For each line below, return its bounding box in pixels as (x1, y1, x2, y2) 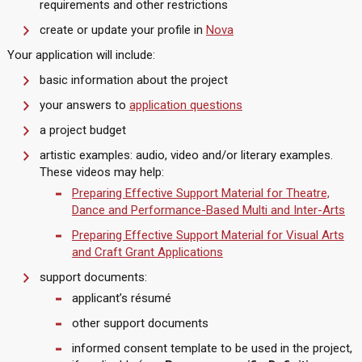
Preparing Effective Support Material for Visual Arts (71, 228, 344, 242)
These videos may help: (39, 165, 164, 179)
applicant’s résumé (71, 291, 171, 305)
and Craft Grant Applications (71, 245, 223, 259)
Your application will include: (6, 48, 155, 62)
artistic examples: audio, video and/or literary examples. (39, 148, 333, 162)
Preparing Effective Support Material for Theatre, (71, 186, 330, 200)
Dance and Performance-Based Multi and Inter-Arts (71, 203, 345, 217)
